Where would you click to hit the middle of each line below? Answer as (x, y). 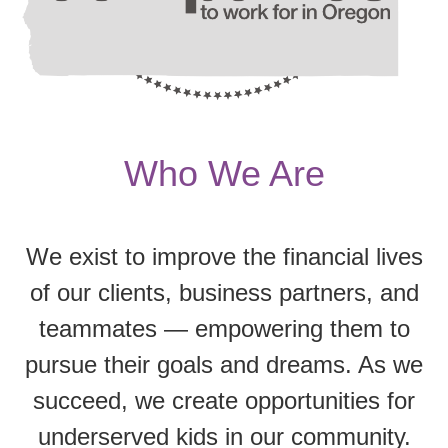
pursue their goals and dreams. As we (224, 364)
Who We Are (224, 173)
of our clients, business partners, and (224, 292)
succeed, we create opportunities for (224, 400)
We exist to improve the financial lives (224, 256)
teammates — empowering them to (224, 328)
